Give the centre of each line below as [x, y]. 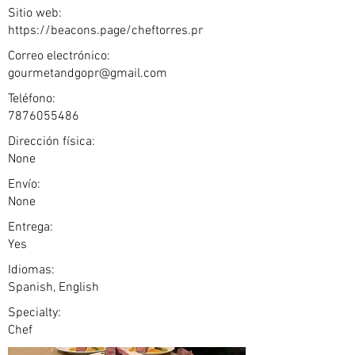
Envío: [24, 185]
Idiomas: [31, 270]
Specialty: [34, 313]
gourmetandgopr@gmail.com [88, 74]
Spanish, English [53, 288]
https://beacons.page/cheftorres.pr [105, 31]
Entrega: [31, 227]
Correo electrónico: [59, 56]
